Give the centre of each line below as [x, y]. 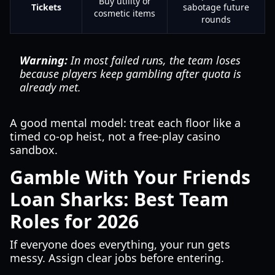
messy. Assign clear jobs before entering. [117, 258]
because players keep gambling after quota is [130, 74]
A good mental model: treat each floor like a [125, 123]
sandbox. [34, 150]
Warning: [44, 60]
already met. [50, 87]
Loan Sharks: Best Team [119, 199]
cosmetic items [125, 13]
